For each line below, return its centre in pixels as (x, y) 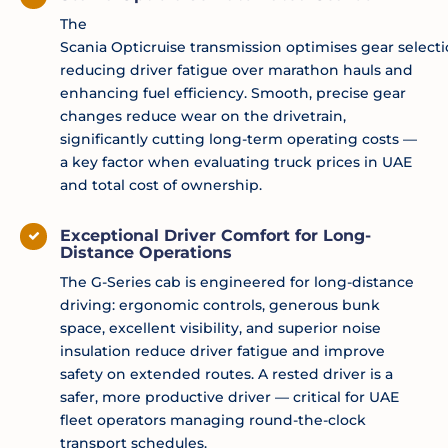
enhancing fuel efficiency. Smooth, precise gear (233, 92)
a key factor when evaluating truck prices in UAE (236, 161)
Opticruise (148, 46)
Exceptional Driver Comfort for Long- (215, 235)
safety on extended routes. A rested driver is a (226, 373)
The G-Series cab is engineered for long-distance (237, 281)
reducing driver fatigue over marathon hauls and (236, 69)
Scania (85, 46)
